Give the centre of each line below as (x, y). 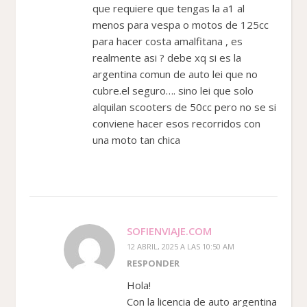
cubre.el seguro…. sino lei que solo (173, 90)
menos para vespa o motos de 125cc (181, 24)
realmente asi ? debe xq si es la (167, 57)
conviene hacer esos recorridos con (176, 123)
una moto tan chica (136, 139)
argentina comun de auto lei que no (175, 74)
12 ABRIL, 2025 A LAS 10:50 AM (181, 246)
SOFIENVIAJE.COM (169, 231)
